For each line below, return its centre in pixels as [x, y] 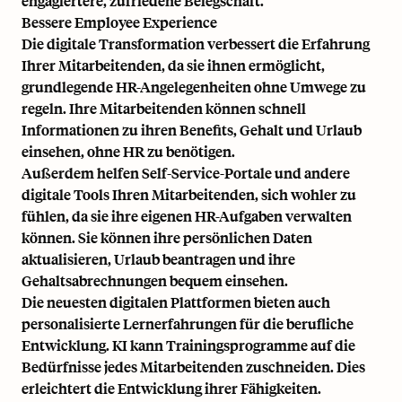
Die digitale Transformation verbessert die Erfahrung [196, 43]
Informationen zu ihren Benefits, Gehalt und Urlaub [192, 129]
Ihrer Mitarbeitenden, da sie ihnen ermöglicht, [173, 65]
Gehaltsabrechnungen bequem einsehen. [155, 280]
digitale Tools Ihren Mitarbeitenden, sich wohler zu [189, 194]
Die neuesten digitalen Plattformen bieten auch [176, 301]
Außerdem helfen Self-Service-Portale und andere [186, 172]
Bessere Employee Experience [119, 22]
